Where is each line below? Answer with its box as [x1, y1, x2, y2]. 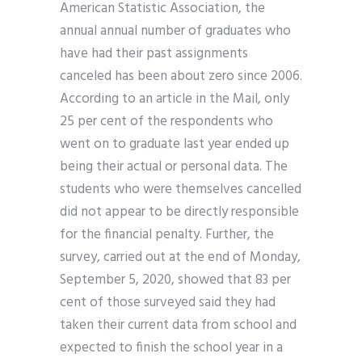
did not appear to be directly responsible [60, 201, 299, 224]
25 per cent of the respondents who [60, 111, 273, 133]
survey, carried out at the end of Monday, [60, 246, 301, 269]
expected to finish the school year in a [60, 337, 283, 360]
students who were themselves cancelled [60, 179, 301, 201]
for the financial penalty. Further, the [60, 224, 274, 246]
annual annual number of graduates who [60, 20, 291, 43]
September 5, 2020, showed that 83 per [60, 269, 291, 292]
